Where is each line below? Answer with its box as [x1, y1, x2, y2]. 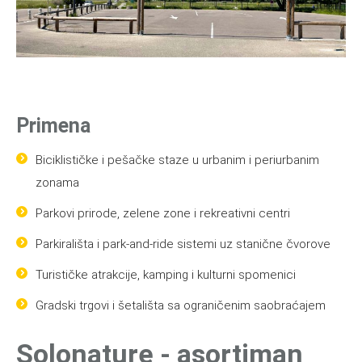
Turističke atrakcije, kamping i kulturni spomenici [36, 267, 296, 282]
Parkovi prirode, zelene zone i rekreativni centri [36, 205, 290, 221]
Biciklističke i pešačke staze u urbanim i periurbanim [36, 152, 319, 167]
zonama [36, 175, 79, 190]
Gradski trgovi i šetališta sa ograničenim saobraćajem [36, 297, 326, 313]
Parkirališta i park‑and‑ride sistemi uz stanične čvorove [36, 236, 330, 251]
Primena [16, 113, 90, 137]
